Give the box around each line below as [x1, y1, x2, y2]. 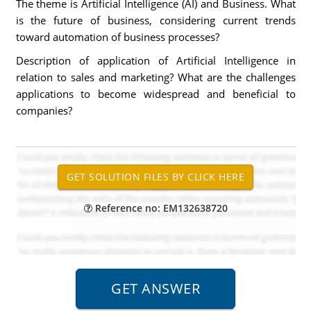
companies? [15, 103, 72, 117]
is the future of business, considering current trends [15, 13, 296, 27]
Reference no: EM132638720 [92, 201, 228, 215]
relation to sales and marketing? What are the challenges [15, 70, 296, 84]
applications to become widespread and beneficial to [15, 87, 296, 101]
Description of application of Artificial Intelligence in [15, 53, 296, 67]
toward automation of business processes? [15, 30, 219, 44]
